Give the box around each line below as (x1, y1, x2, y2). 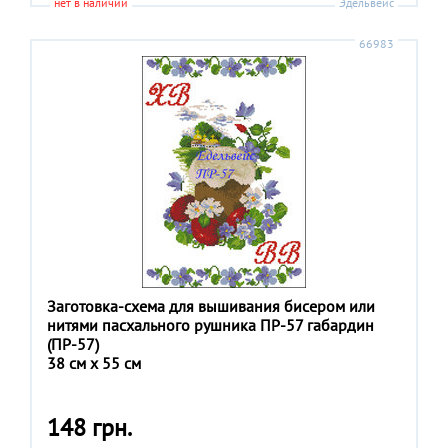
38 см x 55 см (47, 352, 141, 373)
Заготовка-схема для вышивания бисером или (47, 295, 375, 316)
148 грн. (47, 411, 132, 442)
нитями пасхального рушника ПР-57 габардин (47, 314, 374, 335)
